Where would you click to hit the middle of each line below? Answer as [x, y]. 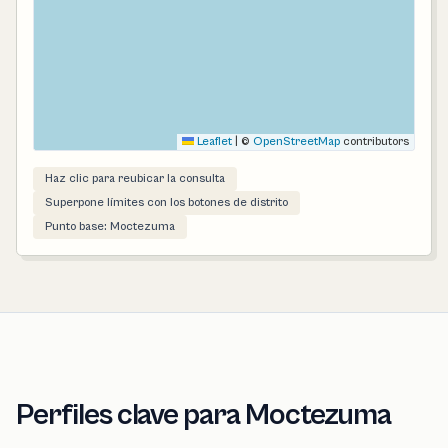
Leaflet [213, 142]
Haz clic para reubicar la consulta [135, 179]
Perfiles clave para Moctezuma [203, 415]
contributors [374, 142]
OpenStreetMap [296, 142]
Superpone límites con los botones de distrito [166, 203]
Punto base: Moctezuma [110, 227]
